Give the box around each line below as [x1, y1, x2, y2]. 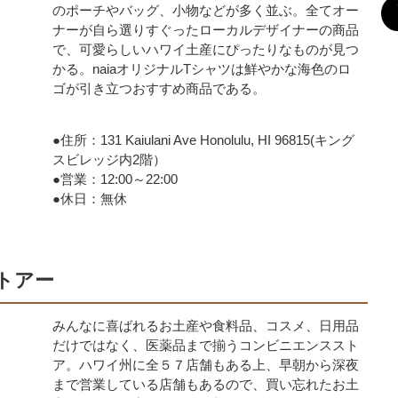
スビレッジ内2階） [52, 152, 166, 167]
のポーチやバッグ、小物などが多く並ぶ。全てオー [52, 3, 359, 18]
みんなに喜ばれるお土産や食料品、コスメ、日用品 [52, 318, 359, 333]
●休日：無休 [52, 191, 127, 206]
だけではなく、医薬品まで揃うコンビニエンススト [52, 338, 359, 353]
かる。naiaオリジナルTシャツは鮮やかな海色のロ [52, 61, 351, 76]
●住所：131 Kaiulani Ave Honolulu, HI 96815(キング [52, 132, 354, 147]
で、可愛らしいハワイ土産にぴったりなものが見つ [52, 42, 359, 57]
